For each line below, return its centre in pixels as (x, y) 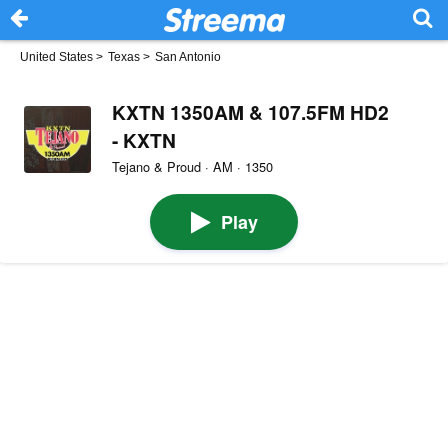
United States (56, 57)
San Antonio (188, 57)
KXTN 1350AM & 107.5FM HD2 (250, 111)
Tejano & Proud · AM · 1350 (192, 166)
